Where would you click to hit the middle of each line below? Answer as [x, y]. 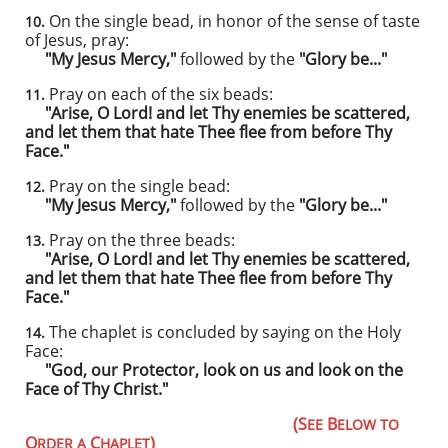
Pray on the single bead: [137, 186]
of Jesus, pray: [77, 40]
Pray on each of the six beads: [159, 94]
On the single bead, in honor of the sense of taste [232, 21]
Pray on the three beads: [140, 240]
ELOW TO [368, 424]
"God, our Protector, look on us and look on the [214, 370]
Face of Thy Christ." [96, 389]
